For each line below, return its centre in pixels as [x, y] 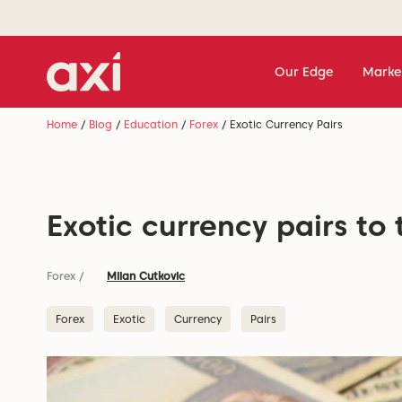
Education [151, 124]
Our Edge [304, 72]
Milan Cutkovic [146, 276]
